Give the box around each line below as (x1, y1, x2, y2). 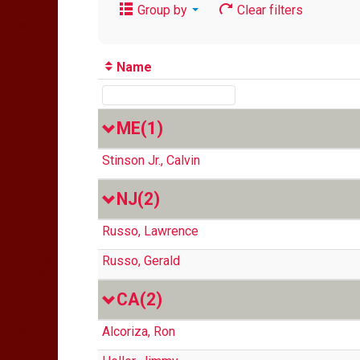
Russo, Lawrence (102, 223, 198, 239)
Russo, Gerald (102, 253, 180, 268)
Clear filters (234, 2, 303, 18)
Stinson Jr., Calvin (102, 153, 200, 168)
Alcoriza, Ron (102, 324, 175, 339)
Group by (134, 2, 190, 18)
